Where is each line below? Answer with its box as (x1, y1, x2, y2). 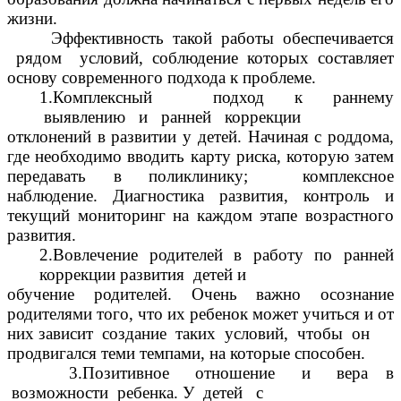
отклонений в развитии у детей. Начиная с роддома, (7, 127, 394, 147)
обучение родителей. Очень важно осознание (7, 285, 394, 304)
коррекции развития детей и (39, 265, 246, 285)
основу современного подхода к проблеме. (7, 68, 316, 88)
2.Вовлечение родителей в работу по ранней (39, 245, 394, 265)
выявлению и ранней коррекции (39, 107, 310, 127)
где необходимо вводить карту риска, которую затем (7, 147, 394, 166)
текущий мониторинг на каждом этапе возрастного (7, 206, 394, 226)
